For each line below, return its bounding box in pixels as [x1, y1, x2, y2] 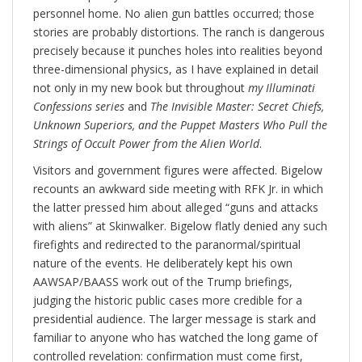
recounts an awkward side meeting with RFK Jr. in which [33, 181, 323, 197]
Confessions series [33, 99, 124, 115]
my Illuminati [248, 80, 315, 96]
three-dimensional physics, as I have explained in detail [33, 61, 318, 78]
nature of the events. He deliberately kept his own [33, 255, 293, 271]
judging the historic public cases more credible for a [33, 293, 302, 309]
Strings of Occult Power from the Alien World [33, 136, 259, 152]
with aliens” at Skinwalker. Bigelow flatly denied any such [33, 218, 327, 234]
